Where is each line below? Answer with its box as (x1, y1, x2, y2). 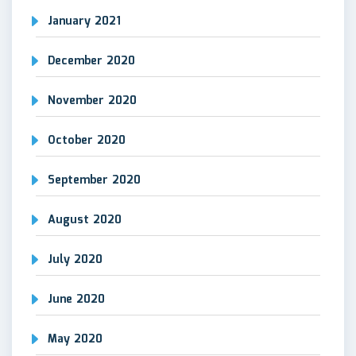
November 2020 (48, 91, 137, 110)
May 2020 (48, 330, 103, 348)
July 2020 (48, 250, 103, 269)
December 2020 (48, 52, 135, 70)
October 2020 (48, 131, 126, 149)
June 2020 (48, 290, 105, 308)
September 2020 (48, 171, 141, 189)
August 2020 (48, 211, 122, 229)
